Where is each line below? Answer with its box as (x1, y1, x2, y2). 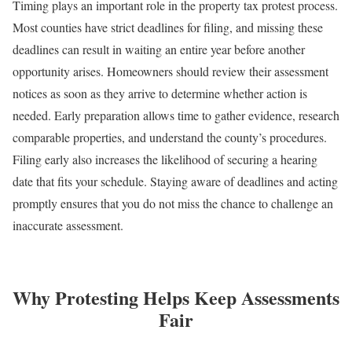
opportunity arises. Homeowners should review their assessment (13, 62, 328, 79)
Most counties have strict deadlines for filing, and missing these (13, 18, 323, 35)
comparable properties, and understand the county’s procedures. (13, 128, 327, 145)
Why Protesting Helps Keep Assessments (13, 283, 339, 311)
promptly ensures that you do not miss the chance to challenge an (13, 194, 333, 211)
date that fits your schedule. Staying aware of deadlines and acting (13, 172, 338, 189)
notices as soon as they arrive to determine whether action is (13, 84, 307, 101)
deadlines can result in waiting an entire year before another (13, 40, 305, 57)
